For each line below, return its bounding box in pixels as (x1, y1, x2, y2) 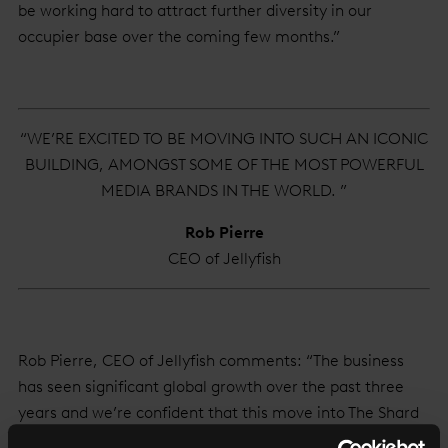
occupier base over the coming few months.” (18, 27, 340, 46)
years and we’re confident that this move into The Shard (18, 403, 419, 422)
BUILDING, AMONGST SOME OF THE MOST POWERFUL (24, 155, 424, 174)
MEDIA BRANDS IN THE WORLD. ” (101, 181, 347, 200)
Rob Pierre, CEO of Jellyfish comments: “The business (18, 351, 404, 370)
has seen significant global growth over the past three (18, 377, 404, 396)
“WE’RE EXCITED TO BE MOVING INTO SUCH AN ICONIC (20, 129, 428, 148)
